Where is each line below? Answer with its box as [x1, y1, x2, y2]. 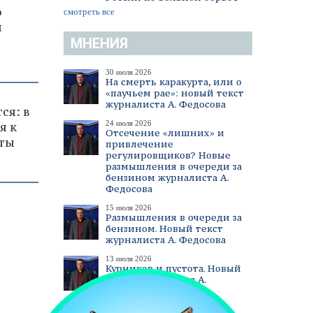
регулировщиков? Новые [105, 149, 231, 161]
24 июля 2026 [105, 119, 152, 127]
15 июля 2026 [105, 203, 152, 212]
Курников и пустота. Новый [105, 262, 241, 275]
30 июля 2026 [105, 68, 152, 76]
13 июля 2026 [105, 254, 152, 263]
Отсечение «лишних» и [105, 126, 224, 139]
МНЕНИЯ [71, 35, 128, 52]
